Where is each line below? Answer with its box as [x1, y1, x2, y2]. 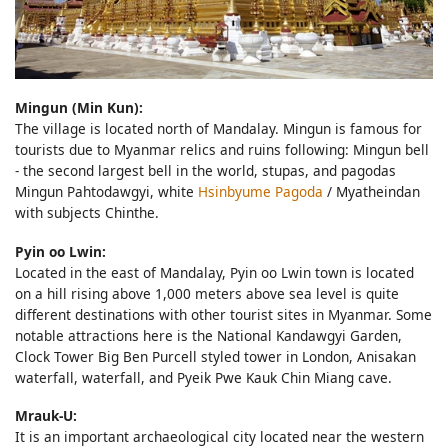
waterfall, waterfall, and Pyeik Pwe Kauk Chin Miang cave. [15, 367, 392, 387]
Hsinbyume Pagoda [198, 182, 323, 202]
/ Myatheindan [323, 182, 420, 202]
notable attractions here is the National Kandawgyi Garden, [15, 325, 402, 345]
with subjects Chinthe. [15, 203, 159, 223]
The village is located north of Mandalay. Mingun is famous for [15, 119, 422, 139]
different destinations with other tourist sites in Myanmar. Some [15, 304, 432, 324]
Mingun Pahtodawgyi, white [15, 182, 198, 202]
